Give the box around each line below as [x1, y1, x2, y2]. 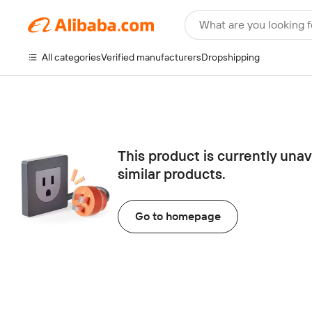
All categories [42, 52, 101, 63]
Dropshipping [201, 52, 260, 63]
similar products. [118, 166, 226, 182]
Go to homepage [135, 210, 221, 223]
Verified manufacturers [101, 52, 201, 63]
